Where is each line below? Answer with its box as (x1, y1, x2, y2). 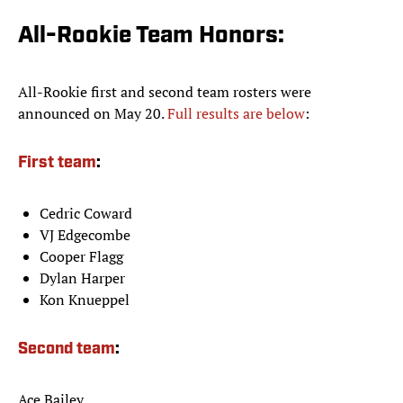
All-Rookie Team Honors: (18, 24, 284, 49)
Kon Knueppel (40, 290, 130, 310)
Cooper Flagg (40, 246, 123, 267)
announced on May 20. (18, 103, 167, 124)
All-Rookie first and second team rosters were (18, 82, 311, 103)
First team (18, 155, 96, 173)
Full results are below (167, 103, 305, 124)
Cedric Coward (40, 203, 132, 224)
